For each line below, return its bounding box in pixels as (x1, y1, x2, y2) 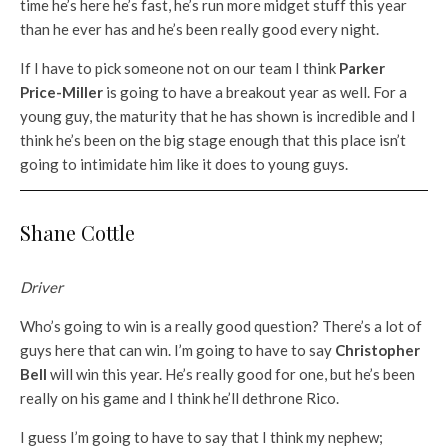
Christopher (335, 340, 420, 359)
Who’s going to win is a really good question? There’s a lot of (20, 316, 422, 335)
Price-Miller (20, 82, 103, 101)
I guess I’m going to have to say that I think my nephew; (20, 427, 383, 446)
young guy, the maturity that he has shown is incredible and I (20, 106, 416, 125)
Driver (20, 277, 63, 296)
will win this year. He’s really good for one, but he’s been (47, 364, 415, 383)
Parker (339, 58, 385, 77)
